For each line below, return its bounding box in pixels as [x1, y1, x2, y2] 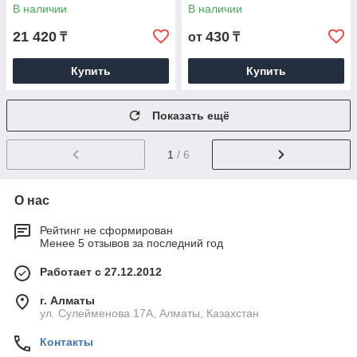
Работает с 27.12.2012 [40, 265, 162, 279]
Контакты [40, 335, 93, 349]
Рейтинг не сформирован [40, 224, 173, 237]
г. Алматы [40, 294, 95, 308]
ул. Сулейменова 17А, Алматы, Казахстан [40, 307, 259, 320]
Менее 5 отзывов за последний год [40, 237, 223, 250]
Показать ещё [152, 109, 229, 123]
